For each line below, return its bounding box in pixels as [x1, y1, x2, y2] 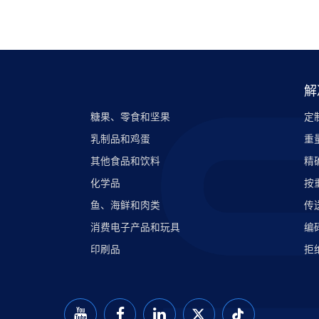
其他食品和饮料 [90, 155, 160, 167]
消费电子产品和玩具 [90, 221, 180, 234]
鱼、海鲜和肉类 [90, 199, 160, 211]
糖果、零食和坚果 [90, 111, 170, 123]
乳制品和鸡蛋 [90, 133, 150, 145]
